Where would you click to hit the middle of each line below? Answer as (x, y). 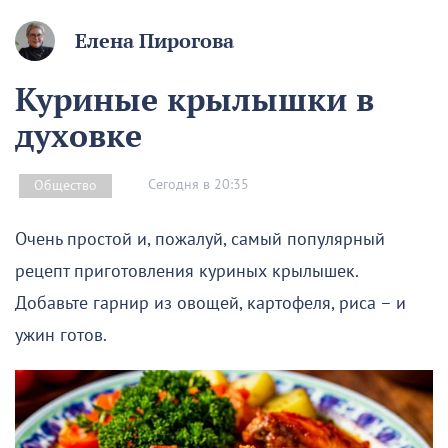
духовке (78, 134)
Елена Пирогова (154, 40)
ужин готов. (61, 335)
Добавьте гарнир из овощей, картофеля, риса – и (210, 303)
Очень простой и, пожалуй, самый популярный (200, 239)
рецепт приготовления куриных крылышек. (186, 271)
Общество (65, 185)
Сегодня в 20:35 (198, 185)
